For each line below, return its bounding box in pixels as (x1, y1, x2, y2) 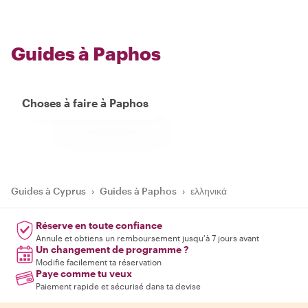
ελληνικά (190, 184, 227, 197)
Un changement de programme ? (36, 243, 188, 255)
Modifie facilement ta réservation (36, 256, 162, 267)
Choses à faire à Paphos (22, 96, 148, 109)
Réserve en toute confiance (36, 219, 162, 231)
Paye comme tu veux (36, 267, 132, 279)
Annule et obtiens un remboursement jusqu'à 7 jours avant (36, 232, 259, 243)
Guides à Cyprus (11, 184, 86, 197)
